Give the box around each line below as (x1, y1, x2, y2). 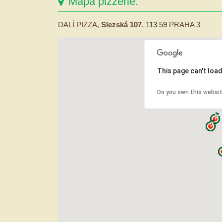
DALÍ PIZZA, (58, 20, 101, 29)
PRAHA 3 (167, 20, 200, 29)
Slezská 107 (101, 20, 142, 29)
